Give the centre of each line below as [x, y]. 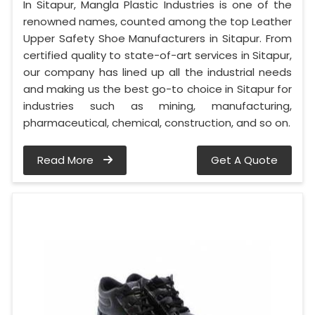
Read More [67, 160]
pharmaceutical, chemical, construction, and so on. [157, 122]
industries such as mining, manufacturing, [157, 105]
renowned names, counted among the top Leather [157, 21]
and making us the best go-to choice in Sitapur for [157, 89]
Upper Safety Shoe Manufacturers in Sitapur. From [157, 38]
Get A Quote [244, 160]
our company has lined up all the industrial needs [157, 72]
